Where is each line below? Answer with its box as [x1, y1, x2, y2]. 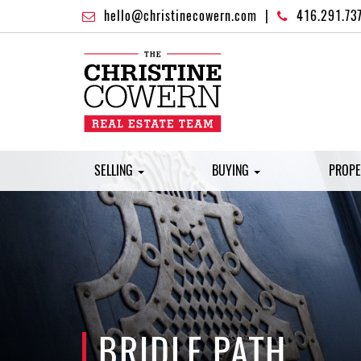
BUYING [212, 162, 253, 180]
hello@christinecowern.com [104, 7, 257, 24]
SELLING [94, 162, 136, 180]
